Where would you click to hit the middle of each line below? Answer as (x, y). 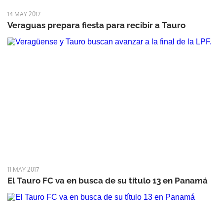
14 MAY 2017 (24, 14)
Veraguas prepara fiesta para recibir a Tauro (96, 25)
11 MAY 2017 (23, 169)
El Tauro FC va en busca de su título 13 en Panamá (108, 180)
